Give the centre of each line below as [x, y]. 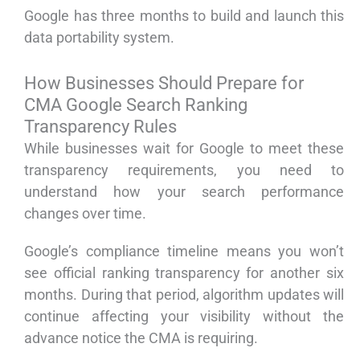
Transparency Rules [100, 127]
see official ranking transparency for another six [184, 273]
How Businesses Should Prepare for [164, 84]
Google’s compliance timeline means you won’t [184, 252]
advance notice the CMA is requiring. [141, 338]
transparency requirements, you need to [184, 170]
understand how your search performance [184, 192]
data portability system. [99, 38]
